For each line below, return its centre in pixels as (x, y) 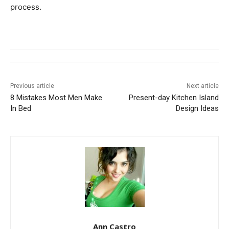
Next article (202, 86)
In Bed (21, 109)
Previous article (32, 86)
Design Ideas (197, 109)
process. (26, 7)
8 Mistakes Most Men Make (56, 98)
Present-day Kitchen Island (174, 98)
